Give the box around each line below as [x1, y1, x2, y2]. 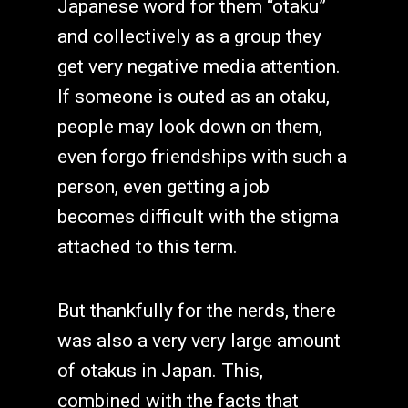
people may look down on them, [56, 116, 322, 138]
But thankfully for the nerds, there [56, 300, 336, 322]
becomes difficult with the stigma [56, 206, 339, 229]
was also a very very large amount [56, 330, 341, 352]
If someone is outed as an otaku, [56, 86, 330, 108]
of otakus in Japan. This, [56, 360, 263, 382]
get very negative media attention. [56, 56, 341, 78]
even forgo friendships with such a [56, 146, 347, 168]
